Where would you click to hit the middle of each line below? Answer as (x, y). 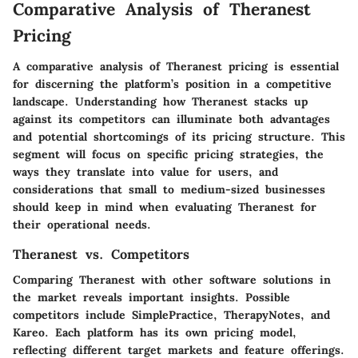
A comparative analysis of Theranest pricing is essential (176, 66)
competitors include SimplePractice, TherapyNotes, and (171, 314)
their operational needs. (82, 224)
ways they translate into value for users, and (145, 171)
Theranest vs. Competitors (101, 254)
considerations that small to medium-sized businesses (169, 189)
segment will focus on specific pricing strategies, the (168, 154)
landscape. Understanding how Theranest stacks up (160, 101)
